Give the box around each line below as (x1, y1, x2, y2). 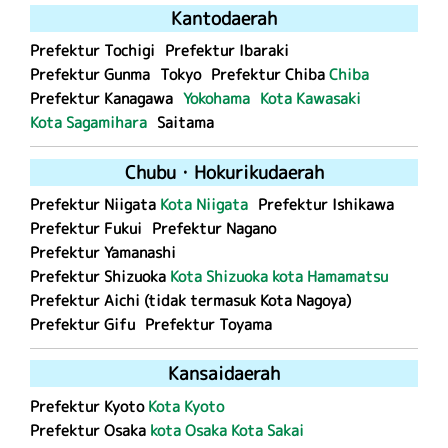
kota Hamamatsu (271, 265, 388, 287)
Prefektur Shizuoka (29, 265, 170, 287)
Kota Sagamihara (29, 112, 147, 134)
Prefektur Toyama (144, 313, 272, 335)
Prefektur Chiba (210, 64, 329, 86)
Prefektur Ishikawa (257, 193, 394, 215)
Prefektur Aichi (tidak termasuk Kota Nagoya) (29, 289, 351, 311)
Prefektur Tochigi (29, 40, 155, 62)
